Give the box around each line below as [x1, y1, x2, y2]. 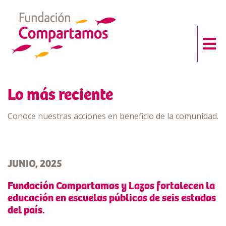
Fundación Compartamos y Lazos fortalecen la [8, 179, 215, 192]
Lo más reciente [8, 85, 113, 105]
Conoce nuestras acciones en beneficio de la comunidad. [8, 110, 218, 122]
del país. [8, 203, 45, 216]
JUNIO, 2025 [8, 157, 62, 170]
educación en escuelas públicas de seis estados [8, 191, 216, 204]
